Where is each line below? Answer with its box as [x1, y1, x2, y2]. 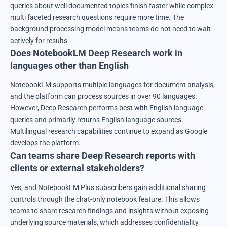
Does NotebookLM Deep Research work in [10, 48, 182, 59]
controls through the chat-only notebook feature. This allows [10, 195, 200, 203]
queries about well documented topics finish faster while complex [10, 2, 213, 10]
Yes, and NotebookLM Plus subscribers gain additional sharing [10, 183, 206, 192]
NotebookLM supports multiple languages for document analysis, [10, 81, 215, 89]
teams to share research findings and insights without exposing [10, 206, 209, 215]
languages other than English [10, 60, 129, 71]
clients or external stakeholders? [10, 163, 144, 174]
